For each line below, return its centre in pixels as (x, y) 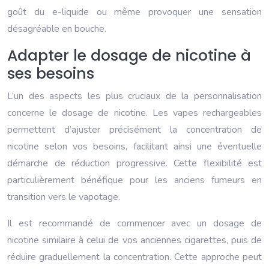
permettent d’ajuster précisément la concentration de (134, 130)
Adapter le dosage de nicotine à (129, 56)
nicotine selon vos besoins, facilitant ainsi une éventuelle (134, 147)
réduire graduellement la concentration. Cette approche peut (134, 257)
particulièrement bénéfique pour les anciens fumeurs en (134, 180)
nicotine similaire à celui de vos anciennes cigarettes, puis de (134, 240)
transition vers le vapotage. (64, 197)
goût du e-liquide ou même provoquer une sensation (134, 12)
